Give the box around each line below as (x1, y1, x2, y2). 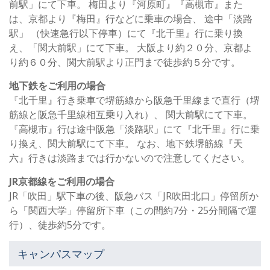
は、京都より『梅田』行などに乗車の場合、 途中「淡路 (9, 12, 253, 26)
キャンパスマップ (17, 246, 104, 261)
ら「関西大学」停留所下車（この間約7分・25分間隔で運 (9, 204, 257, 218)
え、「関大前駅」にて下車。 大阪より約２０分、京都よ (9, 41, 253, 55)
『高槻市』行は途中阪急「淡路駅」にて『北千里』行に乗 (9, 122, 260, 136)
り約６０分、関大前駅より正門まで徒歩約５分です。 (9, 55, 240, 69)
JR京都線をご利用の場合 (9, 175, 115, 189)
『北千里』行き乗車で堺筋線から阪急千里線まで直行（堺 (9, 93, 260, 107)
